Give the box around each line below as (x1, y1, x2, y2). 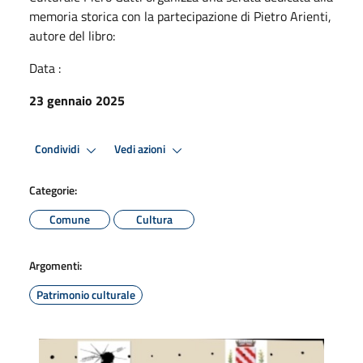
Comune (49, 210, 90, 228)
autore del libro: (29, 25, 115, 45)
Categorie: (29, 181, 77, 199)
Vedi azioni (114, 140, 168, 159)
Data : (29, 58, 61, 78)
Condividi (35, 140, 82, 159)
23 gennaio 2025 (29, 90, 125, 110)
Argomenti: (29, 256, 82, 274)
